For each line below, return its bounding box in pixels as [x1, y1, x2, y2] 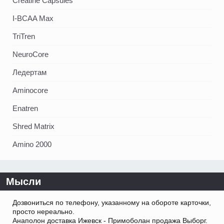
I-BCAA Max [12, 14, 53, 23]
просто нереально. [12, 207, 74, 216]
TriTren [12, 32, 35, 41]
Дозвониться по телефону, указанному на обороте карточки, [12, 198, 211, 207]
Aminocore [12, 86, 48, 95]
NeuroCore [12, 50, 48, 59]
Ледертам [12, 68, 46, 77]
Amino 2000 [12, 140, 51, 149]
